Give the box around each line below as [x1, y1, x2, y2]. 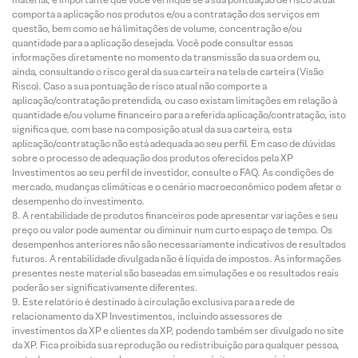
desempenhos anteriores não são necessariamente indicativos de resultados [12, 237, 346, 250]
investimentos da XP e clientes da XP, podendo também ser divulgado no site [12, 324, 344, 336]
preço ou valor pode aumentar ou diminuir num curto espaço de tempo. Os [12, 223, 332, 236]
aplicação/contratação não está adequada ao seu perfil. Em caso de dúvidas [12, 137, 336, 149]
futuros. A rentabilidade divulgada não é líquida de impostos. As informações [12, 252, 341, 265]
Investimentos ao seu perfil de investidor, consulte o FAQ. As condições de [12, 165, 334, 178]
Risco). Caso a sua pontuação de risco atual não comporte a [12, 79, 267, 92]
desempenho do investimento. [12, 194, 145, 207]
